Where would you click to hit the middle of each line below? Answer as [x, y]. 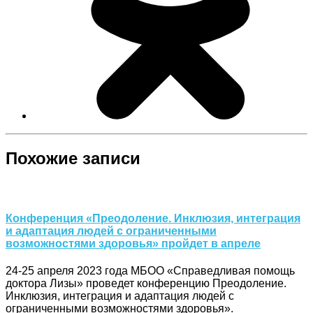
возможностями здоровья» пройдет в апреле [133, 243]
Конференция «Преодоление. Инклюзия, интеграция [153, 218]
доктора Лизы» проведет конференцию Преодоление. [146, 283]
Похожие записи [73, 158]
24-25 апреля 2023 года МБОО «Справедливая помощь [150, 270]
